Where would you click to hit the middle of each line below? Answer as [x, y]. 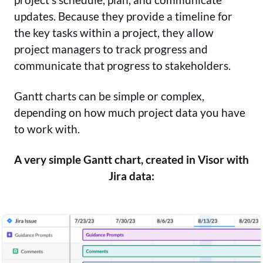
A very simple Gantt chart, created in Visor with [131, 160]
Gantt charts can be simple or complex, [109, 96]
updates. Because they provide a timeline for [123, 16]
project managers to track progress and [111, 49]
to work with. [47, 129]
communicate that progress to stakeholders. [122, 66]
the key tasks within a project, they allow [114, 33]
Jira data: [131, 176]
